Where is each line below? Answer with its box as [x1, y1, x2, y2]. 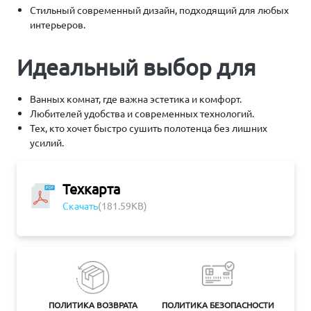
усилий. [30, 136, 65, 149]
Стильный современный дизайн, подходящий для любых [30, 3, 289, 16]
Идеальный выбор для [17, 53, 256, 81]
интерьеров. [30, 18, 86, 31]
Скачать [62, 199, 98, 212]
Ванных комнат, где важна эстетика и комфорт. [30, 92, 242, 105]
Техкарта [62, 180, 120, 197]
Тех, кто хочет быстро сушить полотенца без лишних [30, 121, 268, 134]
